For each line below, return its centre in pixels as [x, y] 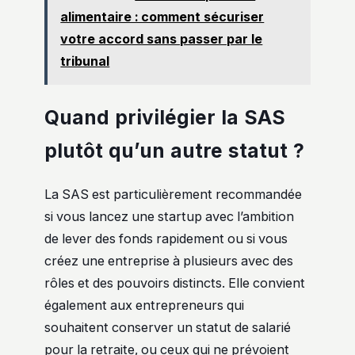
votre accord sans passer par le [162, 38]
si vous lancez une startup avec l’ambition [169, 217]
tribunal [85, 61]
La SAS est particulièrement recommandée [173, 195]
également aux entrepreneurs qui [144, 305]
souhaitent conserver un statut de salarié [168, 328]
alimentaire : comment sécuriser [162, 16]
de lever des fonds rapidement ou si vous [166, 239]
